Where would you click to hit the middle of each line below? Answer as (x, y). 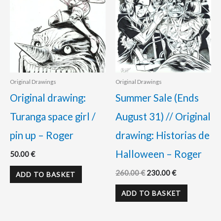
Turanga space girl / (53, 116)
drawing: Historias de (163, 135)
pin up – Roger (42, 135)
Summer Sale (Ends (157, 97)
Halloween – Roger (159, 154)
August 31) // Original (163, 116)
